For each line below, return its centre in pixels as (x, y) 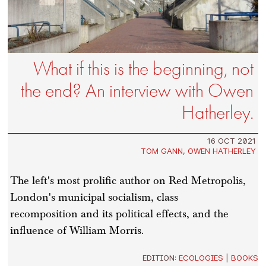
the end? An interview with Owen (137, 91)
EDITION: (160, 257)
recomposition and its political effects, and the (120, 214)
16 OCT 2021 (231, 141)
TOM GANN (161, 151)
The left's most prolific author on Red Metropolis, (128, 180)
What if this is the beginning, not (143, 69)
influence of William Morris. (77, 230)
